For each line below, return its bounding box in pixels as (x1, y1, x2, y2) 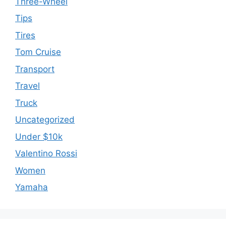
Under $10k (15, 131, 63, 142)
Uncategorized (15, 115, 75, 125)
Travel (15, 81, 40, 91)
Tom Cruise (15, 47, 61, 58)
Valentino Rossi (15, 148, 77, 159)
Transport (15, 64, 54, 74)
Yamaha (15, 182, 48, 193)
